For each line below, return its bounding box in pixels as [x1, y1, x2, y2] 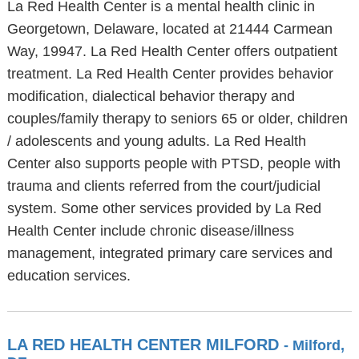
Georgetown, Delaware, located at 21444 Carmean [6, 21, 333, 37]
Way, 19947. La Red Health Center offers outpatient [6, 43, 337, 59]
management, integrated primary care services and [6, 245, 333, 261]
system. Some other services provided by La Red [6, 200, 321, 216]
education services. [6, 268, 131, 284]
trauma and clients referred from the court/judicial [6, 178, 321, 194]
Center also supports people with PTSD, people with [6, 155, 341, 171]
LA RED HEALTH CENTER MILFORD [6, 336, 284, 353]
